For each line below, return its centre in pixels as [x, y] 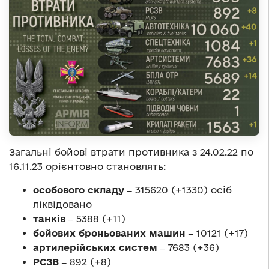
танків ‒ [55, 218]
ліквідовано [62, 204]
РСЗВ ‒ [51, 261]
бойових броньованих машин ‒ [115, 233]
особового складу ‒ [84, 189]
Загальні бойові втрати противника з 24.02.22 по [131, 152]
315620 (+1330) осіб [183, 189]
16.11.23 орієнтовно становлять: [87, 166]
